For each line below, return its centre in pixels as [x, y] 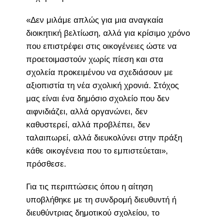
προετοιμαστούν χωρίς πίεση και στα [94, 59]
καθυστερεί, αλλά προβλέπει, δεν [88, 124]
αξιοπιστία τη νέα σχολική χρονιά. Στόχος [102, 85]
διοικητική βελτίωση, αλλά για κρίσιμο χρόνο [108, 33]
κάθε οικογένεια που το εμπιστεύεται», [97, 151]
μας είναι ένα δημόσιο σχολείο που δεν [98, 98]
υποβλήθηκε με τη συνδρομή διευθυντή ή [101, 200]
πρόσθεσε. [46, 164]
